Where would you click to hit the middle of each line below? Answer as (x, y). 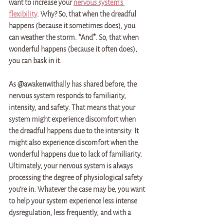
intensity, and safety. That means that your (73, 108)
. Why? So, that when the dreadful (87, 14)
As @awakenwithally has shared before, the (73, 84)
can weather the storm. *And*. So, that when (74, 37)
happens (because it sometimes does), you (73, 26)
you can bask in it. (36, 61)
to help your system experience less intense (74, 201)
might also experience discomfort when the (74, 143)
